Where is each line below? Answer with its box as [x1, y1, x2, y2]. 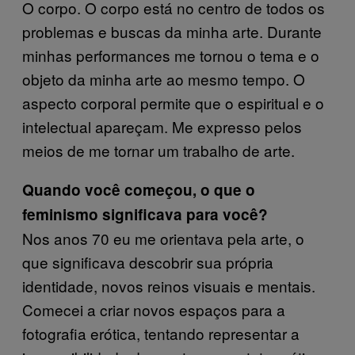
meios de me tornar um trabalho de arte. [22, 139, 295, 161]
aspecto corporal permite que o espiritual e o [22, 92, 324, 113]
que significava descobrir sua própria [22, 251, 273, 273]
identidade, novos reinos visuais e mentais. [22, 275, 315, 296]
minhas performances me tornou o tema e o [22, 44, 319, 66]
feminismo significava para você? [22, 204, 268, 225]
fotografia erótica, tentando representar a [22, 323, 300, 344]
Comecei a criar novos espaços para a [22, 299, 285, 320]
